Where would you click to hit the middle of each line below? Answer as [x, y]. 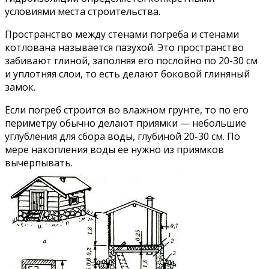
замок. [20, 87]
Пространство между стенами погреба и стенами [122, 34]
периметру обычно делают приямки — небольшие [125, 123]
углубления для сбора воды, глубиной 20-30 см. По [122, 136]
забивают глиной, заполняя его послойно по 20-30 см [131, 60]
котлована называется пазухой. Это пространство [124, 47]
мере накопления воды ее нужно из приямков [114, 149]
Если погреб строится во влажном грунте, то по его [127, 110]
